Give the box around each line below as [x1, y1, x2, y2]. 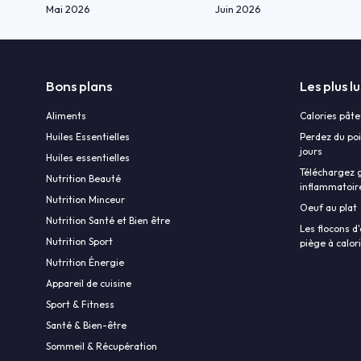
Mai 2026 [46, 2, 90, 16]
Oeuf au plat [300, 201, 357, 214]
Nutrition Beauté [46, 172, 121, 185]
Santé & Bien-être [46, 319, 127, 332]
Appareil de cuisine [46, 277, 131, 290]
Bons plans [46, 77, 112, 95]
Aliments [46, 110, 86, 122]
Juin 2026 [215, 2, 261, 16]
